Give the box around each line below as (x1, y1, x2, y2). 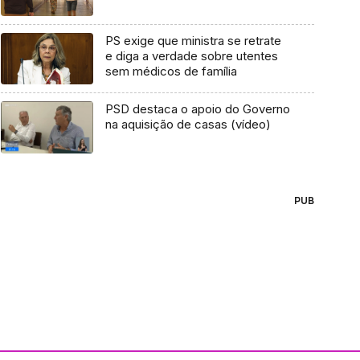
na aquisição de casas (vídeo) (104, 117, 271, 133)
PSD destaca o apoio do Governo (104, 101, 290, 117)
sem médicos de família (104, 63, 237, 79)
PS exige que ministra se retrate (104, 32, 281, 48)
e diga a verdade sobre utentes (104, 47, 278, 63)
